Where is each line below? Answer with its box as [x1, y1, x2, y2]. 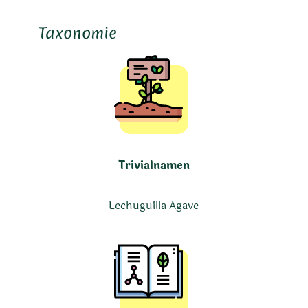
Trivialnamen [118, 156, 190, 174]
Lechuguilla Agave [109, 197, 199, 214]
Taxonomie [38, 21, 117, 43]
